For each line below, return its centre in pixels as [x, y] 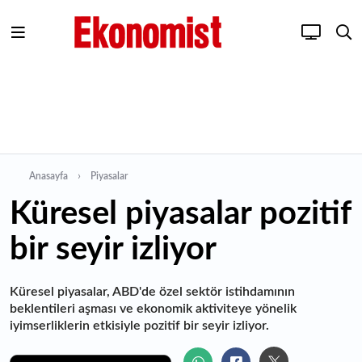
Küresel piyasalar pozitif [180, 214]
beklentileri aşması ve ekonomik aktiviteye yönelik [153, 309]
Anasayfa [48, 176]
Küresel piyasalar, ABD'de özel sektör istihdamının [152, 292]
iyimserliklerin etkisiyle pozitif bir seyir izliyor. [139, 326]
